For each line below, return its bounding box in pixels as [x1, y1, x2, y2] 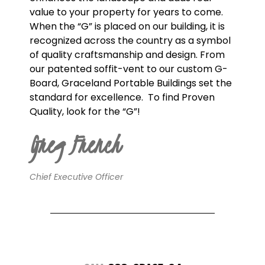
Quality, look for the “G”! [30, 105, 143, 119]
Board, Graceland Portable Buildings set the [30, 76, 232, 91]
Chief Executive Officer [30, 171, 123, 183]
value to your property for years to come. [30, 5, 225, 20]
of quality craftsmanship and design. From [30, 48, 225, 62]
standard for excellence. [30, 91, 146, 105]
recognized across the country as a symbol [30, 34, 231, 48]
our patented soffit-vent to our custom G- [30, 62, 228, 76]
